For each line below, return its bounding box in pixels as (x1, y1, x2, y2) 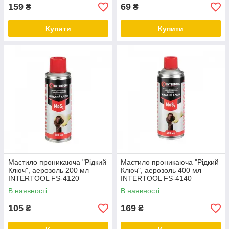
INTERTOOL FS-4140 (121, 174, 192, 182)
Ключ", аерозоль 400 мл (121, 166, 201, 174)
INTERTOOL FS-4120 (8, 174, 79, 182)
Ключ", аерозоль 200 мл (8, 166, 89, 174)
